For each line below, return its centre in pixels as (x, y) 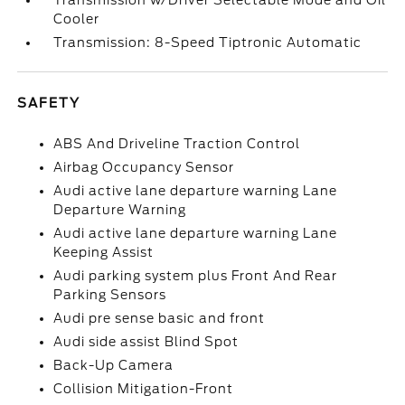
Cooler (77, 19)
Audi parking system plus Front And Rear (196, 276)
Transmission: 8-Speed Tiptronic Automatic (208, 42)
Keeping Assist (104, 252)
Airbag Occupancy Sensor (144, 167)
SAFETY (49, 103)
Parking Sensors (110, 295)
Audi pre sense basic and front (160, 318)
